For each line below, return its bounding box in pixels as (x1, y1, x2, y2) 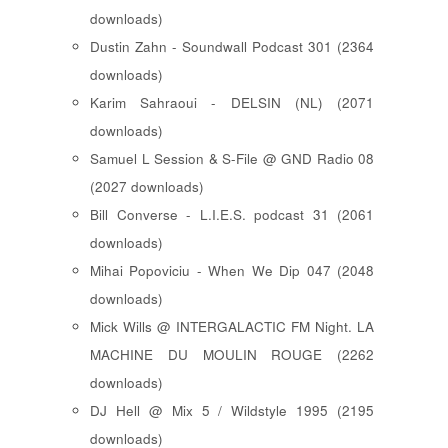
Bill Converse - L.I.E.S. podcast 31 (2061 (90, 205, 374, 225)
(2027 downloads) (90, 177, 204, 197)
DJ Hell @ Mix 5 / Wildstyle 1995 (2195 (90, 401, 374, 421)
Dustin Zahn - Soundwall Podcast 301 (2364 (90, 37, 374, 57)
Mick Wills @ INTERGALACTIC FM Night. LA (90, 317, 374, 337)
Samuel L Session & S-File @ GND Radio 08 (90, 149, 374, 169)
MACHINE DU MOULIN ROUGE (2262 (90, 345, 374, 365)
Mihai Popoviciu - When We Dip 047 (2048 (90, 261, 374, 281)
